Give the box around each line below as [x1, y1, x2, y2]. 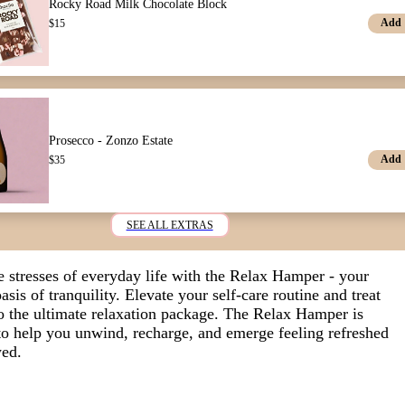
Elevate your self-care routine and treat [125, 285, 381, 304]
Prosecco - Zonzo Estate [49, 133, 174, 147]
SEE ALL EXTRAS [126, 218, 213, 231]
